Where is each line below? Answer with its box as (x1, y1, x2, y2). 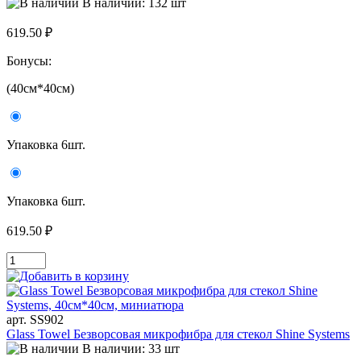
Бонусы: (6, 54, 55, 68)
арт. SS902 (6, 313, 64, 327)
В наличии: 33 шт (82, 342, 180, 356)
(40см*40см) (6, 81, 74, 96)
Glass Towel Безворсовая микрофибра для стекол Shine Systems (6, 327, 350, 342)
